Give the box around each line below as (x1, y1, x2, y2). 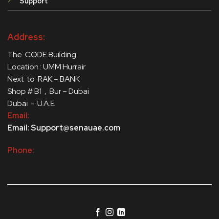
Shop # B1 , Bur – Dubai (7, 86, 92, 97)
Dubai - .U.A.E (7, 98, 55, 109)
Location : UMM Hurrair (7, 62, 87, 72)
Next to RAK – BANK (7, 74, 81, 85)
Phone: (7, 145, 34, 156)
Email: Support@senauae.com (7, 123, 120, 133)
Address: (7, 31, 45, 43)
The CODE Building (7, 49, 78, 60)
